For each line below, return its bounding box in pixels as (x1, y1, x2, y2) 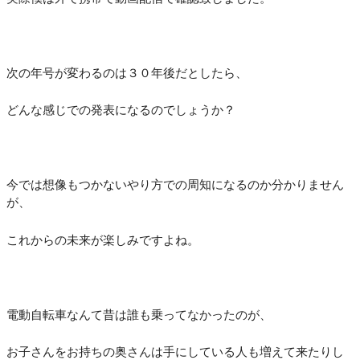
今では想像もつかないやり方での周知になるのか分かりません (6, 178, 344, 191)
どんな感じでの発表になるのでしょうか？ (6, 103, 235, 117)
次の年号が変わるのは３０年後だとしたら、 (6, 65, 247, 80)
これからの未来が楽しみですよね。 (6, 232, 199, 247)
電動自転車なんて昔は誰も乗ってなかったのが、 (6, 307, 272, 321)
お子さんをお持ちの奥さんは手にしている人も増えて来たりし (6, 345, 344, 358)
